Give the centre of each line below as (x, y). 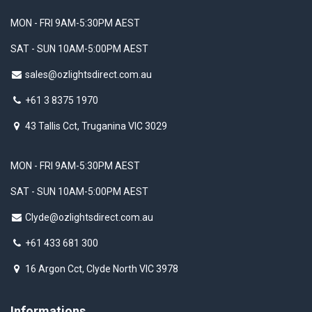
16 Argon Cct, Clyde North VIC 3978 (102, 269)
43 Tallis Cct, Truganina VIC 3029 (96, 126)
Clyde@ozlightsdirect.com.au (89, 218)
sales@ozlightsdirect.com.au (88, 75)
